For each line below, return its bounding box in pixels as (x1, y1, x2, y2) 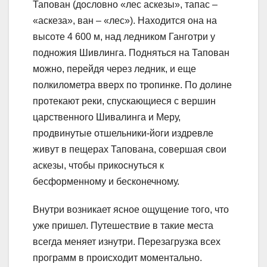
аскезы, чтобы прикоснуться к (33, 160, 164, 170)
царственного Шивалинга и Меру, (33, 111, 181, 122)
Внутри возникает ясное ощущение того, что (33, 204, 229, 215)
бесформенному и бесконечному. (33, 176, 179, 187)
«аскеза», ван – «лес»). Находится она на (33, 15, 217, 26)
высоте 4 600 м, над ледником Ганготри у (33, 31, 215, 42)
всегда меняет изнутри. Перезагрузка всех (33, 236, 221, 247)
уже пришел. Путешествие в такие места (33, 220, 213, 231)
